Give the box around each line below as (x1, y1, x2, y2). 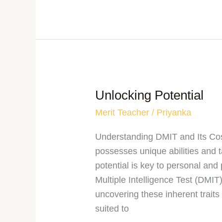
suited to (95, 204, 129, 214)
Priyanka (157, 108, 192, 118)
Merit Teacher (95, 108, 150, 118)
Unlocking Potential (95, 88, 204, 103)
